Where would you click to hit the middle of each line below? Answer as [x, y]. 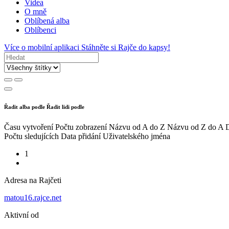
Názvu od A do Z [137, 127]
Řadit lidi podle [65, 107]
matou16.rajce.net [33, 198]
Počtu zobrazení [81, 127]
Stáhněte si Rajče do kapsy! [126, 48]
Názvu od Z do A [195, 127]
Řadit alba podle [25, 107]
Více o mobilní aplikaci [43, 48]
